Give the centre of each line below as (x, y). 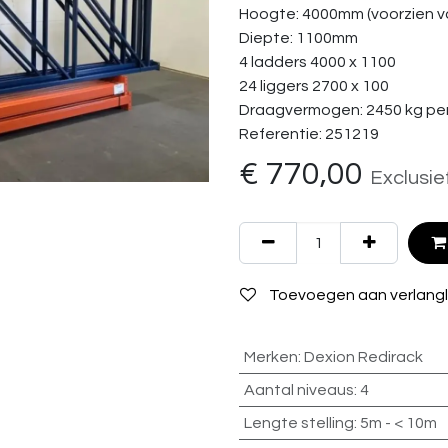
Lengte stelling (298, 423)
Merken (270, 357)
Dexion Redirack (363, 357)
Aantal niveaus (298, 390)
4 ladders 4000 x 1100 (317, 62)
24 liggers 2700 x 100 (314, 86)
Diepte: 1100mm (298, 38)
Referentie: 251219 (309, 134)
